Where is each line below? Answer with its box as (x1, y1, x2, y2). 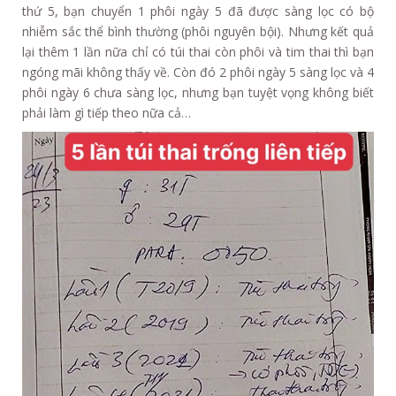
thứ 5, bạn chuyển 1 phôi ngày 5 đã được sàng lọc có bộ (22, 3, 374, 20)
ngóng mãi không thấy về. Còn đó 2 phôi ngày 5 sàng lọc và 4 (22, 64, 374, 81)
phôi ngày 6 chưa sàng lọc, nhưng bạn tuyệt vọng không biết (22, 84, 374, 102)
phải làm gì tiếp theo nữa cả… (22, 104, 191, 122)
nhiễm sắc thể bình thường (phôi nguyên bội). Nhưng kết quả (22, 23, 374, 41)
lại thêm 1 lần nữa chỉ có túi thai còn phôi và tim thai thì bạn (22, 43, 374, 61)
